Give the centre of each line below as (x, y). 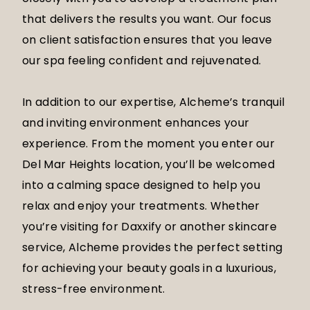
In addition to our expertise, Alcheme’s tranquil (154, 102)
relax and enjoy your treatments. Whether (141, 206)
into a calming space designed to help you (142, 185)
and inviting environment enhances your (136, 123)
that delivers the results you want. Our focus (147, 19)
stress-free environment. (94, 289)
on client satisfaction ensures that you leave (147, 40)
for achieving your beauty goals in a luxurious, (149, 268)
